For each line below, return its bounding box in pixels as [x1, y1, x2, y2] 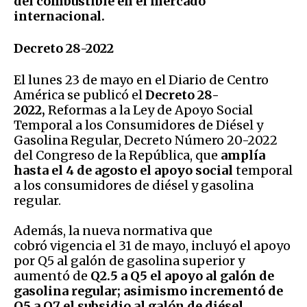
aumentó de [14, 267, 88, 284]
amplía [221, 147, 265, 163]
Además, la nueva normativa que [14, 222, 212, 238]
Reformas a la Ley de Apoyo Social [45, 101, 253, 118]
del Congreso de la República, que [14, 147, 221, 163]
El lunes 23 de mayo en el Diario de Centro [14, 71, 269, 88]
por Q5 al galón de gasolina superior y [14, 252, 245, 269]
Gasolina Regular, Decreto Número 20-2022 [14, 132, 278, 148]
